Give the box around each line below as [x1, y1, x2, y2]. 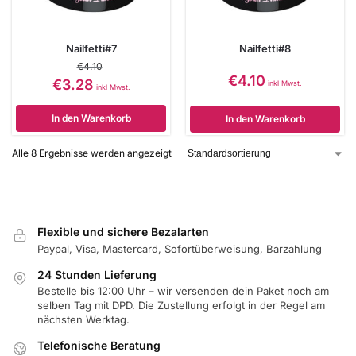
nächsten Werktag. [37, 312, 130, 326]
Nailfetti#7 [65, 42, 117, 56]
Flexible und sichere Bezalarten [37, 225, 209, 239]
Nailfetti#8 [239, 42, 291, 56]
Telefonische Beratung [37, 338, 161, 352]
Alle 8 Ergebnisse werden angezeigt [12, 147, 172, 160]
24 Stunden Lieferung [37, 267, 157, 281]
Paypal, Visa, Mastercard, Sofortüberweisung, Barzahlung [37, 242, 322, 255]
